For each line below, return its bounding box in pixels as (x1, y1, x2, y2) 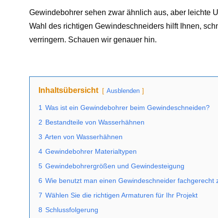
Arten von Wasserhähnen (45, 133, 123, 141)
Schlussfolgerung (45, 206, 98, 214)
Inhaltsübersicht (38, 86, 98, 94)
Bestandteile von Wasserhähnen (45, 118, 145, 126)
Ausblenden (107, 87, 140, 94)
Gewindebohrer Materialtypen (45, 147, 137, 155)
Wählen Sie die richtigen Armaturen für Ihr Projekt (45, 191, 198, 199)
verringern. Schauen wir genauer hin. (29, 36, 157, 44)
